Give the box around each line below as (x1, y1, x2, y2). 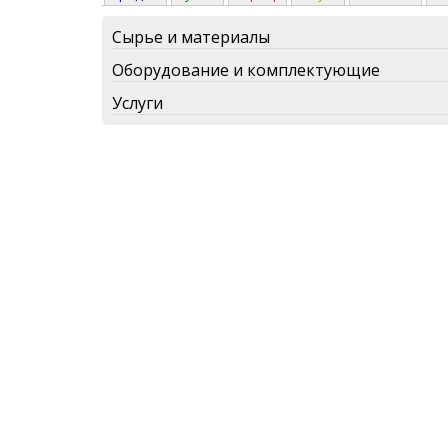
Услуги (112, 91, 163, 114)
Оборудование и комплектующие (112, 58, 380, 81)
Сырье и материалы (112, 25, 270, 48)
